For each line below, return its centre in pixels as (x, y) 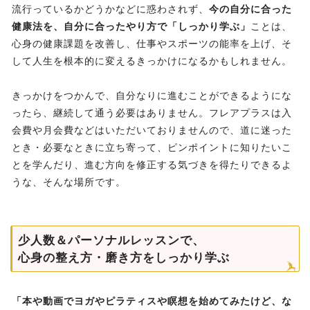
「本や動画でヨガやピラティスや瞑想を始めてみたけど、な (152, 301)
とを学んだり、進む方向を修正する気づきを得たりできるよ (152, 165)
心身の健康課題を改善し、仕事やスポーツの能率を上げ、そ (152, 44)
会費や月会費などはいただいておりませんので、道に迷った (152, 130)
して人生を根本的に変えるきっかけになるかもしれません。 (152, 61)
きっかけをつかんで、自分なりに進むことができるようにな (152, 96)
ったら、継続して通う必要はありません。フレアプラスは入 (152, 113)
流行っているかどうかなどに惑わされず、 (110, 9)
